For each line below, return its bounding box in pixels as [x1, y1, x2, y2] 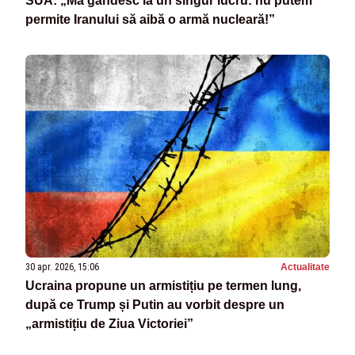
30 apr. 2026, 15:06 [25, 261, 99, 273]
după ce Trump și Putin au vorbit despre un [25, 297, 284, 311]
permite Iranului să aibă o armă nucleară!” [25, 12, 275, 26]
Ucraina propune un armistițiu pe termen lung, [25, 278, 301, 292]
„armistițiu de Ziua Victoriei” [25, 316, 193, 330]
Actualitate [281, 261, 330, 273]
